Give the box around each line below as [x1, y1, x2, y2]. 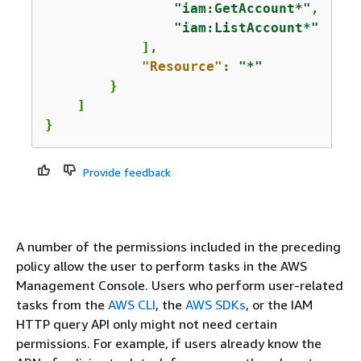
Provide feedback [82, 164, 171, 179]
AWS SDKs [185, 296, 246, 313]
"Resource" [141, 58, 222, 74]
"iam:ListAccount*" [173, 19, 319, 35]
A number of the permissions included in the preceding [16, 238, 341, 255]
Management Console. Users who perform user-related [16, 276, 343, 293]
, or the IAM [246, 296, 313, 313]
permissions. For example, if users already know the [16, 334, 322, 351]
